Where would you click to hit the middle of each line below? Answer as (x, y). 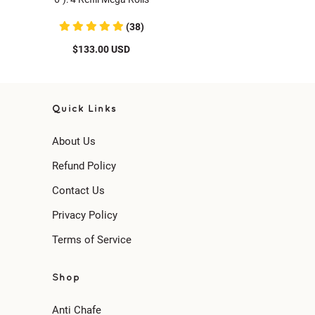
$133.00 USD (101, 49)
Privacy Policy (85, 215)
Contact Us (78, 191)
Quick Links (84, 109)
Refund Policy (84, 166)
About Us (74, 141)
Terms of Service (92, 240)
